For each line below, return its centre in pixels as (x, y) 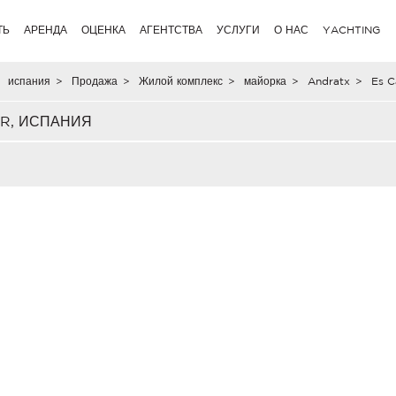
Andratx (328, 81)
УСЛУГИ (239, 30)
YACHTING (352, 30)
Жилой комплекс (180, 81)
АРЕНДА (46, 30)
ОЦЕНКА (104, 30)
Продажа (94, 81)
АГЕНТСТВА (171, 30)
